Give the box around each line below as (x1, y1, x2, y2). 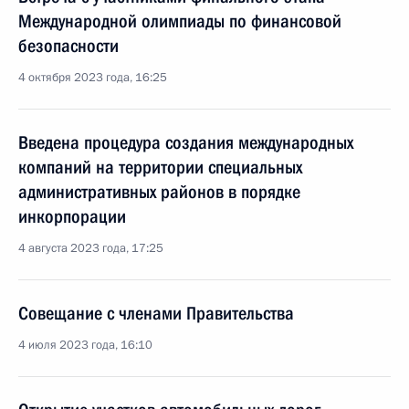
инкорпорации (18, 205, 126, 227)
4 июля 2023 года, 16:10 (18, 337, 152, 353)
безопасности (18, 35, 119, 57)
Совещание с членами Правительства (18, 302, 294, 324)
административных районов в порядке (18, 181, 300, 203)
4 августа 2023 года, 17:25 (18, 240, 163, 257)
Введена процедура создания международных (18, 131, 353, 153)
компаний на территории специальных (18, 156, 302, 178)
